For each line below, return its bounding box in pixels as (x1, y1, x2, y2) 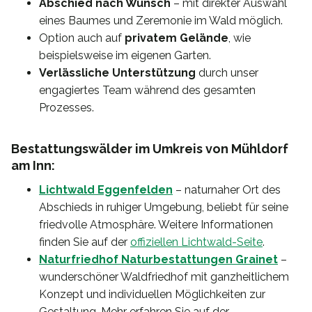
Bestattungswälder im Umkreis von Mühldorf (11, 141, 288, 157)
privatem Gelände (125, 31, 228, 45)
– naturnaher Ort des (173, 183, 281, 197)
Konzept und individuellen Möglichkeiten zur (39, 288, 265, 302)
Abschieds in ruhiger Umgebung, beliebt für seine (39, 201, 288, 214)
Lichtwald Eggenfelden (39, 183, 173, 197)
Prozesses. (39, 101, 94, 115)
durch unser (196, 66, 258, 80)
